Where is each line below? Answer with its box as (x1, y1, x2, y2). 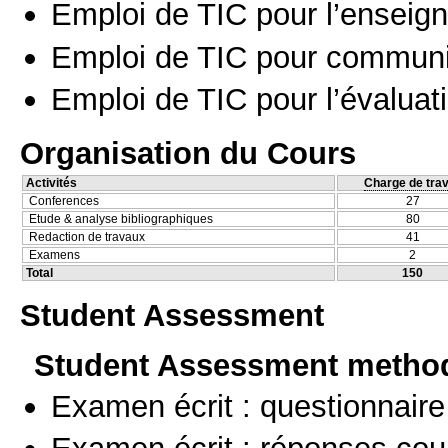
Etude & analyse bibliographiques (29, 211, 213, 226)
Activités (26, 175, 77, 190)
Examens (29, 247, 80, 262)
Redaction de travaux (29, 229, 145, 244)
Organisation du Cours (20, 134, 356, 171)
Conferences (29, 193, 99, 208)
